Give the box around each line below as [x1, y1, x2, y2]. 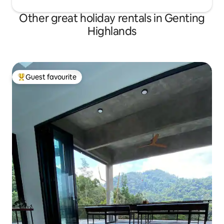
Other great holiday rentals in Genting [19, 11, 205, 26]
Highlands [87, 24, 137, 39]
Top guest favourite [17, 76, 81, 86]
